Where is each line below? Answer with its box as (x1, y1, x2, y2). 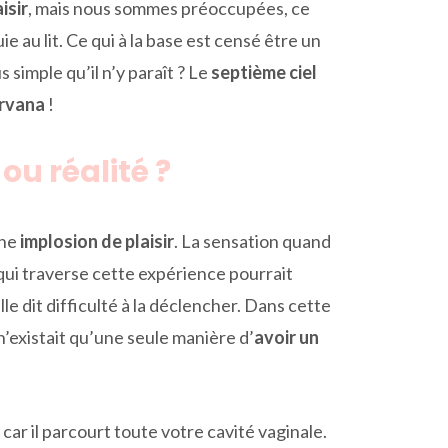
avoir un (254, 325, 319, 348)
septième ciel (211, 60, 317, 83)
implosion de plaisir (20, 229, 174, 252)
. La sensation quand (174, 229, 331, 252)
